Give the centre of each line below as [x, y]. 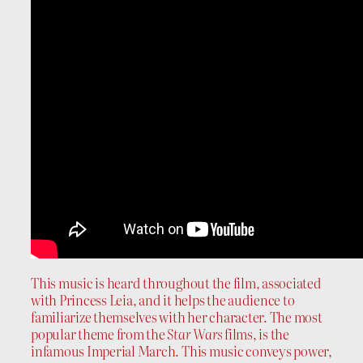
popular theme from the [98, 334]
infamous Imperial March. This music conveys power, [182, 351]
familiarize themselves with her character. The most [177, 317]
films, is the [256, 334]
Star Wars [194, 334]
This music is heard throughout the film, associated [176, 283]
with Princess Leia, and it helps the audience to [163, 300]
